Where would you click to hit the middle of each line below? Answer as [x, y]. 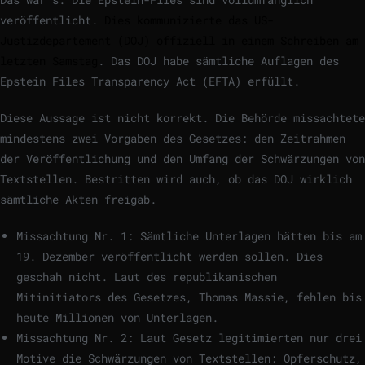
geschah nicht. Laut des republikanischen [147, 277]
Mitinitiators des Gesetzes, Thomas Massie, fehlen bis [189, 297]
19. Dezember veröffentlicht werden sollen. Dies [169, 257]
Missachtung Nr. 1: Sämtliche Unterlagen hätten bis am [189, 236]
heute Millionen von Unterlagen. [117, 318]
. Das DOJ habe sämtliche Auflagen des [218, 61]
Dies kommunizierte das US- [189, 20]
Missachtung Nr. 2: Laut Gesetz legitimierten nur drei [189, 338]
